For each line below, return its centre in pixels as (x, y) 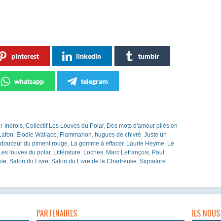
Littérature (67, 152)
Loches (93, 152)
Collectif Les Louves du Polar (65, 126)
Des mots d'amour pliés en (142, 126)
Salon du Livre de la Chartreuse (94, 161)
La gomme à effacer (97, 143)
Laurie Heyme (145, 143)
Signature (153, 161)
